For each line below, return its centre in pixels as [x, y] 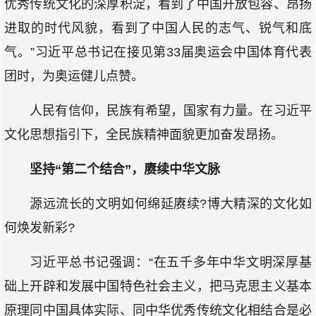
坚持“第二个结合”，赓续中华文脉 [125, 169]
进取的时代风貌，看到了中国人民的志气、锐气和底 [158, 28]
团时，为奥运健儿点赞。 [74, 76]
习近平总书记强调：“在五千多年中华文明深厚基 [171, 262]
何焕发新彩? [39, 228]
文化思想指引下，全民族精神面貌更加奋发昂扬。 [144, 135]
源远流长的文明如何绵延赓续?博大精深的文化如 [171, 204]
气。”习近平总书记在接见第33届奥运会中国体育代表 [158, 52]
